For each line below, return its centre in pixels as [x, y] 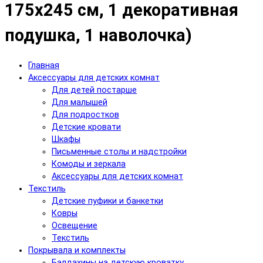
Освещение [75, 226]
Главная [44, 66]
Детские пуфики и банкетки [107, 201]
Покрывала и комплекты [77, 251]
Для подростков [85, 115]
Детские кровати [86, 127]
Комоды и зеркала [89, 164]
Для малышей [80, 103]
